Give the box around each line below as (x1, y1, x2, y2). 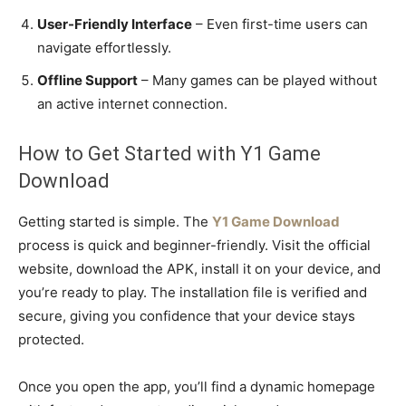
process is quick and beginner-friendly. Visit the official (18, 236, 371, 254)
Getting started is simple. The (18, 212, 212, 230)
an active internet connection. (37, 94, 227, 112)
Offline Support (37, 71, 138, 89)
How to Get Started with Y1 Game (18, 141, 321, 165)
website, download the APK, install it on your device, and (18, 259, 381, 277)
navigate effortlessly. (37, 38, 171, 56)
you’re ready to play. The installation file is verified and (18, 283, 367, 301)
